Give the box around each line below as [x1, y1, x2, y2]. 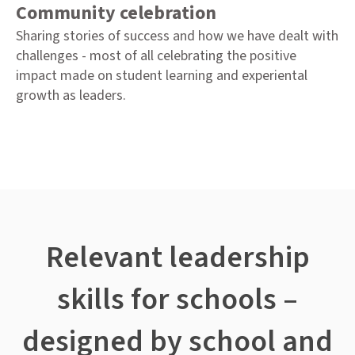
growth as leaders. [16, 86, 126, 106]
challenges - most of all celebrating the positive [16, 46, 296, 67]
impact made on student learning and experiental [16, 66, 307, 86]
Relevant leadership [45, 235, 310, 279]
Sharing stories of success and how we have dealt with [16, 26, 338, 47]
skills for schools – [57, 277, 298, 321]
